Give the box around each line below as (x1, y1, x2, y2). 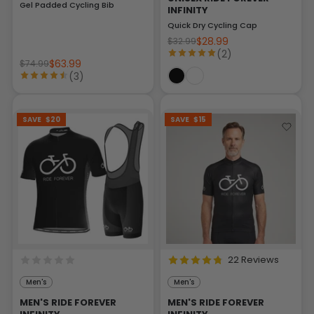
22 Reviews (228, 252, 279, 266)
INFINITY (168, 4, 208, 18)
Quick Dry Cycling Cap (168, 20, 257, 32)
